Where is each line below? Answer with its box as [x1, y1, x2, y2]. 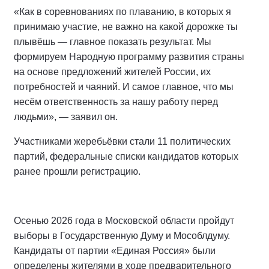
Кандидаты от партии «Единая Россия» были [14, 246, 216, 256]
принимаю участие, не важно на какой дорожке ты [14, 22, 238, 32]
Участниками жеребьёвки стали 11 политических [14, 136, 231, 147]
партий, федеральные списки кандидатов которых [14, 151, 238, 162]
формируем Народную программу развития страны [14, 52, 244, 62]
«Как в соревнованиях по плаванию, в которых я [14, 7, 231, 17]
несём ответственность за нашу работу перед [14, 97, 218, 107]
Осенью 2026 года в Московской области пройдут [14, 216, 234, 226]
